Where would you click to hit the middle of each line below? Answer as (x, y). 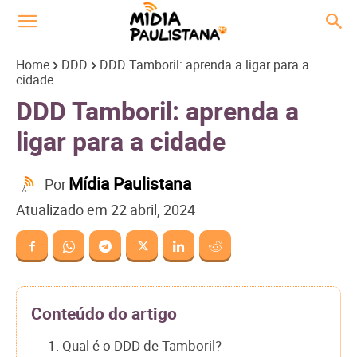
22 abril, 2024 (153, 210)
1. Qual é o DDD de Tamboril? (135, 345)
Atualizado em (62, 210)
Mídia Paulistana (130, 184)
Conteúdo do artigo (104, 313)
